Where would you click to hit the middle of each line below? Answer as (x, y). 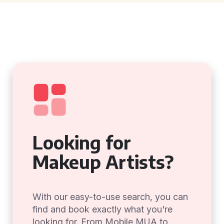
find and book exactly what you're (102, 209)
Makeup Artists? (103, 162)
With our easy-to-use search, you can (110, 197)
